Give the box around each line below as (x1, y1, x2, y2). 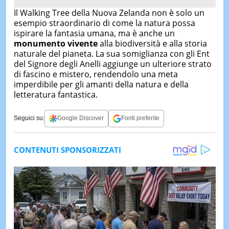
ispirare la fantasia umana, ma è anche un (13, 27, 175, 39)
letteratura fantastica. (13, 88, 98, 100)
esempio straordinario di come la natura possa (13, 17, 195, 29)
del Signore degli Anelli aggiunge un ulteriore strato (13, 58, 212, 70)
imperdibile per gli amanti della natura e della (13, 78, 189, 90)
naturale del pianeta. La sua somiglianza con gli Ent (13, 48, 210, 59)
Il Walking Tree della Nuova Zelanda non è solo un (13, 7, 204, 18)
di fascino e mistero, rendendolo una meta (13, 68, 178, 80)
